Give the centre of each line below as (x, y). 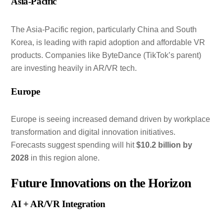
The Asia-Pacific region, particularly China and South (104, 29)
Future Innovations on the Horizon (101, 183)
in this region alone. (64, 158)
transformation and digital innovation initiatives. (93, 132)
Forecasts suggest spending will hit (74, 145)
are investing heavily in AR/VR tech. (74, 68)
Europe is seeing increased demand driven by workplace (111, 119)
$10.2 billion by (165, 145)
